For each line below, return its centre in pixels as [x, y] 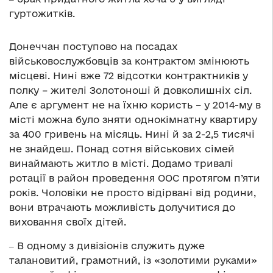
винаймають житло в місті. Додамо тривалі [121, 164]
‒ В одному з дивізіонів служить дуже [107, 246]
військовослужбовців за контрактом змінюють [129, 61]
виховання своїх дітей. [68, 222]
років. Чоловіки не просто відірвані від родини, [133, 193]
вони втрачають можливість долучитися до [122, 207]
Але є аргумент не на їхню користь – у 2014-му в [135, 105]
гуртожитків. [42, 14]
